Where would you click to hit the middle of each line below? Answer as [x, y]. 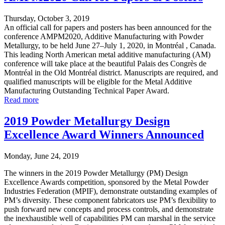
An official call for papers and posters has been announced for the [108, 28]
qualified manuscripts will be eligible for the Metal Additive [98, 82]
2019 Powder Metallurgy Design [87, 121]
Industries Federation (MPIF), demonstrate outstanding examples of [110, 191]
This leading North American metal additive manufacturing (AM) [107, 55]
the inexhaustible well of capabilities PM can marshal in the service [110, 218]
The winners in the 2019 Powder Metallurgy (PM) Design [96, 173]
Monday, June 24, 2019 [41, 156]
